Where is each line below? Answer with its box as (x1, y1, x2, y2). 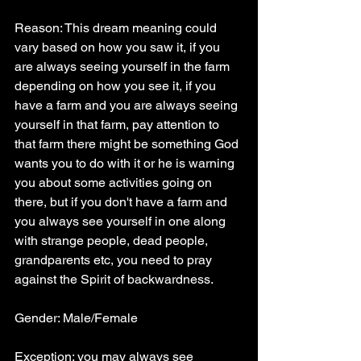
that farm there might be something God (15, 136, 242, 151)
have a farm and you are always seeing (15, 98, 241, 113)
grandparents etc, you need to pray (15, 252, 215, 268)
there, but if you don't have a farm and (15, 194, 230, 210)
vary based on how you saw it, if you (15, 39, 223, 55)
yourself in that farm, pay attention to (15, 117, 222, 132)
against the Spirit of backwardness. (15, 272, 214, 287)
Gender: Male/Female (15, 310, 138, 326)
